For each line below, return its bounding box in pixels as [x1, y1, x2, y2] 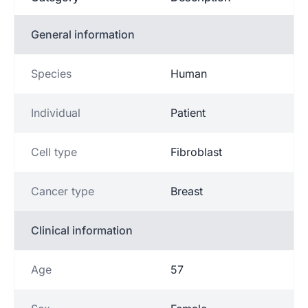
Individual [31, 105, 80, 120]
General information [31, 27, 135, 41]
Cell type [31, 144, 77, 159]
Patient [170, 105, 206, 120]
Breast [170, 184, 203, 198]
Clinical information [31, 223, 133, 237]
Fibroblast [170, 144, 222, 159]
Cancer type [31, 184, 94, 198]
